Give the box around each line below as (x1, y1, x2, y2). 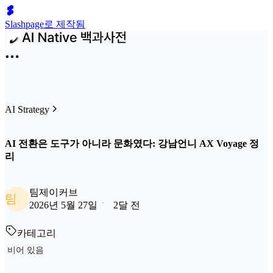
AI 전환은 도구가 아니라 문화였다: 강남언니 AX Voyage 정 (5, 138, 259, 149)
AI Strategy (5, 104, 49, 115)
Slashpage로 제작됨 (5, 19, 85, 29)
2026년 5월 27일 (29, 199, 97, 210)
